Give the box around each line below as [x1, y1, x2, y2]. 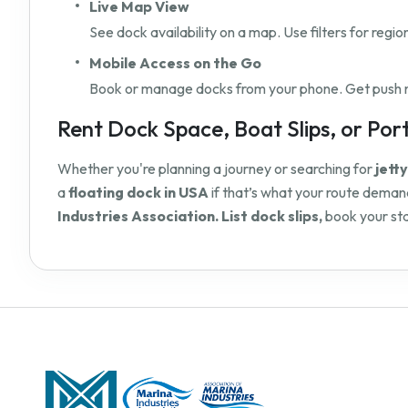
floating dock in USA [68, 183, 209, 202]
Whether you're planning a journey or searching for [57, 159, 375, 178]
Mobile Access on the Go [89, 54, 261, 73]
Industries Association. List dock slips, [57, 207, 322, 226]
